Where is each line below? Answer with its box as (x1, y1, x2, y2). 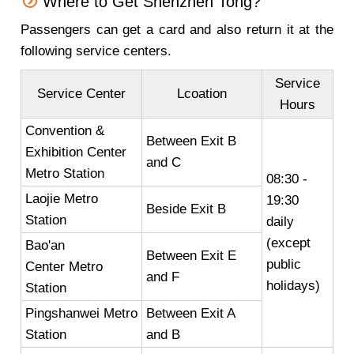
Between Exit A (146, 306, 235, 321)
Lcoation (177, 86, 227, 101)
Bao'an (25, 238, 65, 253)
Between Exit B (146, 134, 236, 149)
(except (266, 235, 311, 250)
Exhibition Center (25, 145, 126, 160)
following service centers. (21, 43, 171, 58)
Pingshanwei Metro (25, 306, 137, 321)
